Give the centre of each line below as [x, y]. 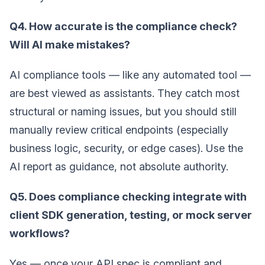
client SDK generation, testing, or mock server [131, 215]
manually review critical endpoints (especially [119, 130]
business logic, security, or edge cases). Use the [126, 148]
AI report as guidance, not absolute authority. [119, 166]
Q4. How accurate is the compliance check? [123, 26]
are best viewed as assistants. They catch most [125, 93]
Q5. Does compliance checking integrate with [128, 196]
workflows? [40, 233]
